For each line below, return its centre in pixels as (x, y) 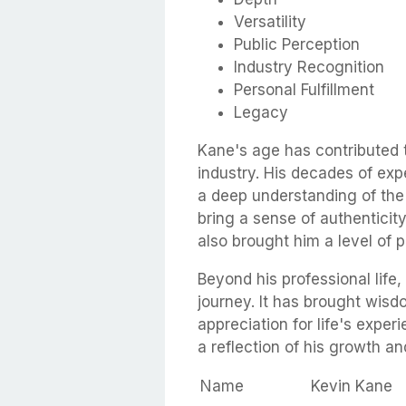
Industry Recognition (309, 68)
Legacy (261, 113)
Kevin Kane (352, 387)
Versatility (270, 22)
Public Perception (297, 45)
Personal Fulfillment (304, 90)
